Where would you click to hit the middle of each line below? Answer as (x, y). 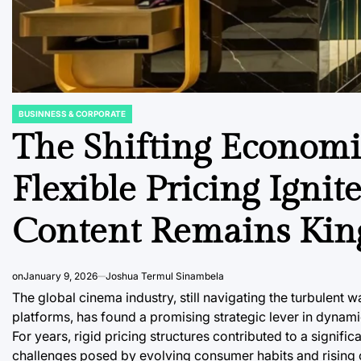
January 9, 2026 (60, 276)
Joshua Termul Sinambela (165, 276)
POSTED (28, 118)
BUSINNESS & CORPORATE (72, 113)
